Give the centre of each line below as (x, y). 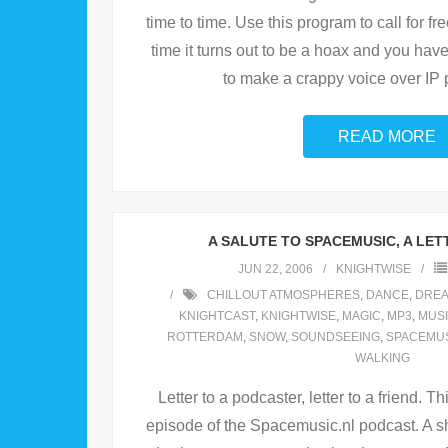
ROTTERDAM (204, 337)
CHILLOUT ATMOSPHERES (283, 295)
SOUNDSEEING (335, 337)
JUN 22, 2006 (275, 269)
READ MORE (387, 137)
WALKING (382, 358)
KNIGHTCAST (216, 316)
